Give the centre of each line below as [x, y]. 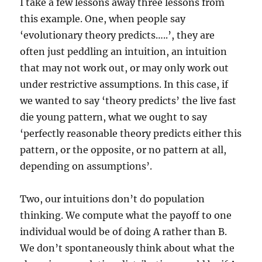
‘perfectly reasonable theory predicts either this [131, 133]
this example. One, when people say [103, 18]
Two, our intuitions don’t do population [113, 199]
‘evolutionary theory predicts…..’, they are [118, 35]
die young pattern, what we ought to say [114, 117]
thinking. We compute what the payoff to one [126, 215]
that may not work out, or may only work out [125, 68]
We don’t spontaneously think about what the [127, 248]
